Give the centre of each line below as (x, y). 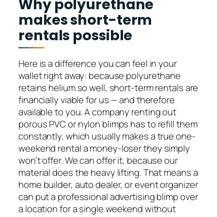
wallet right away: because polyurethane (100, 75)
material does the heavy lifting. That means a (108, 172)
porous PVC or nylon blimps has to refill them (108, 124)
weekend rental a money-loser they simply (104, 148)
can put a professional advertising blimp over (108, 196)
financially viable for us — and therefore (97, 100)
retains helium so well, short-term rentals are (108, 87)
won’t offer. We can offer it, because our (98, 160)
